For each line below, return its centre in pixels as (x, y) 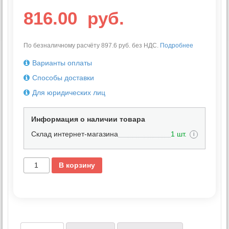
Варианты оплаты (62, 63)
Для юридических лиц (69, 92)
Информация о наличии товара (88, 119)
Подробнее (177, 45)
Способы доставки (63, 77)
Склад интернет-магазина (75, 134)
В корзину (77, 165)
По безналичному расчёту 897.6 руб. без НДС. (92, 45)
